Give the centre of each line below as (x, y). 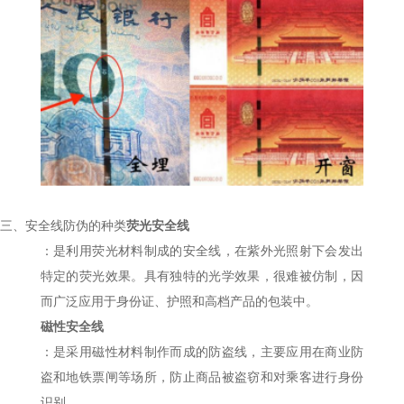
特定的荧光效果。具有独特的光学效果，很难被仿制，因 (202, 276)
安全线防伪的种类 (76, 225)
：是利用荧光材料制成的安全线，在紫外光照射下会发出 (202, 251)
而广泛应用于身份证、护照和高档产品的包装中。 (179, 301)
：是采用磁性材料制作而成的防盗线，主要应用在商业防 (202, 352)
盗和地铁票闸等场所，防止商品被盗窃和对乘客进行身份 (202, 377)
